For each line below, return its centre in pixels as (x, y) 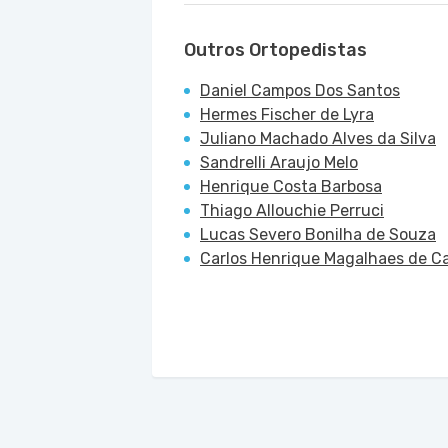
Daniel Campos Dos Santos (300, 90)
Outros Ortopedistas (275, 50)
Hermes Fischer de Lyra (287, 114)
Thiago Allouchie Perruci (292, 210)
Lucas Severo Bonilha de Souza (318, 234)
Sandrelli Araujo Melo (279, 162)
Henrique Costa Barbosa (291, 186)
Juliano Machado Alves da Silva (318, 138)
